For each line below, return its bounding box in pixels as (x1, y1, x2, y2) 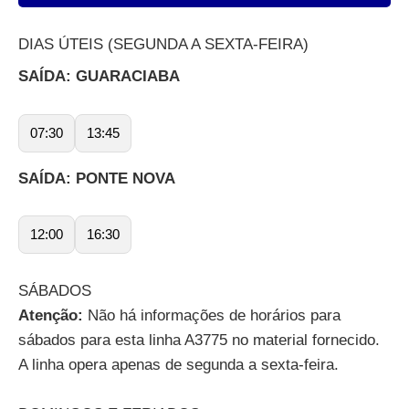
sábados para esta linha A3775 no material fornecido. (18, 330, 380, 349)
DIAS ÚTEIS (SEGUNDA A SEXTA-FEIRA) (18, 36, 309, 54)
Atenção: (18, 306, 83, 324)
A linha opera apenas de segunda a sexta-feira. (18, 355, 339, 373)
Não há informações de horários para (83, 306, 341, 324)
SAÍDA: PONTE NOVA (18, 169, 175, 187)
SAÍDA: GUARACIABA (18, 68, 180, 86)
